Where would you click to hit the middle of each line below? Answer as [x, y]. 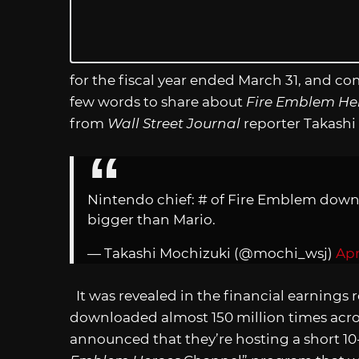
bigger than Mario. [151, 219]
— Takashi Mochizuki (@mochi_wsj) [212, 253]
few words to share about [158, 101]
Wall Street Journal [175, 123]
